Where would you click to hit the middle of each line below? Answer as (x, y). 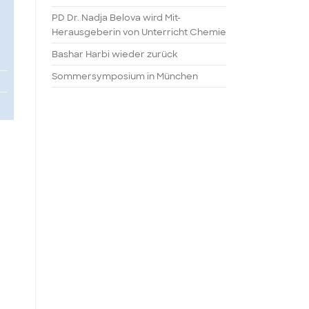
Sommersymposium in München (125, 76)
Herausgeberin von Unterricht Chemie (139, 32)
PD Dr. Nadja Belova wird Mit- (116, 18)
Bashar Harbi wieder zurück (114, 54)
